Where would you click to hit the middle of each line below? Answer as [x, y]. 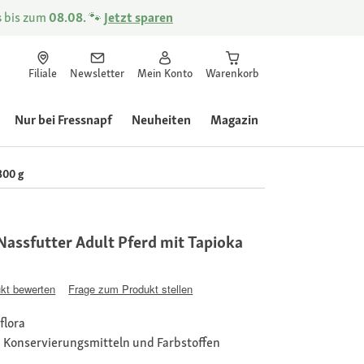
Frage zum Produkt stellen [131, 288]
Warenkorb [232, 73]
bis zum [25, 17]
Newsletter [97, 73]
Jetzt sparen [139, 17]
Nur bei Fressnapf [63, 120]
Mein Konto [165, 73]
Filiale [43, 73]
